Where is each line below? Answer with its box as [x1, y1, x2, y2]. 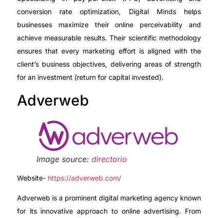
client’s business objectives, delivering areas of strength [17, 59, 201, 68]
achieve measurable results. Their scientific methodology [17, 33, 201, 42]
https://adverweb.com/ [48, 173, 121, 182]
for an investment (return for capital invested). [17, 73, 163, 81]
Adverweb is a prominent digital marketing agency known [17, 194, 201, 202]
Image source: [36, 154, 91, 164]
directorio [91, 154, 127, 164]
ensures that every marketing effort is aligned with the [17, 46, 201, 55]
